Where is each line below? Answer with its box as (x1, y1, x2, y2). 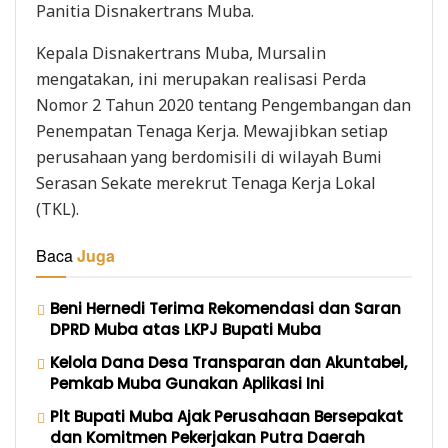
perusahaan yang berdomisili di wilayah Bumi (36, 146, 382, 169)
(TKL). (36, 198, 79, 221)
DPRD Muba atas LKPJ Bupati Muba (50, 319, 321, 341)
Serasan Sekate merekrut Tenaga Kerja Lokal (36, 172, 376, 195)
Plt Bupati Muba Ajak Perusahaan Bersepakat (50, 406, 403, 428)
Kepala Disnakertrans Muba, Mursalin (36, 42, 326, 65)
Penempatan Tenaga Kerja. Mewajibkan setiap (36, 120, 388, 143)
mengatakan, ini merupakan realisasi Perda (36, 68, 366, 91)
